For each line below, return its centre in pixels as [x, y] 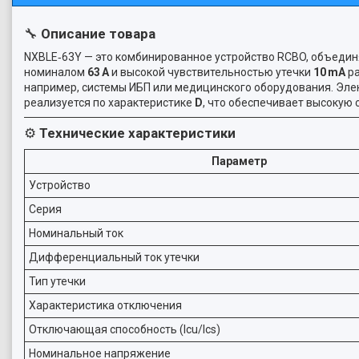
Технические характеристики [137, 133]
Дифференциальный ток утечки [114, 257]
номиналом [56, 72]
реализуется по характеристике [109, 103]
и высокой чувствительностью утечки [211, 72]
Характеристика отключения [105, 305]
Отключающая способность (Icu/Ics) [125, 329]
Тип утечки [57, 281]
